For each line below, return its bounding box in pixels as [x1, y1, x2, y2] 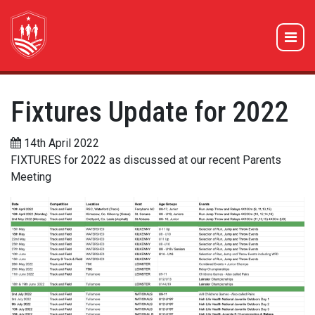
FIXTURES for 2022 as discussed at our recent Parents [11, 153, 281, 167]
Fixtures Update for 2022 [11, 96, 288, 129]
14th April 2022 [21, 136, 99, 150]
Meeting [11, 170, 51, 184]
